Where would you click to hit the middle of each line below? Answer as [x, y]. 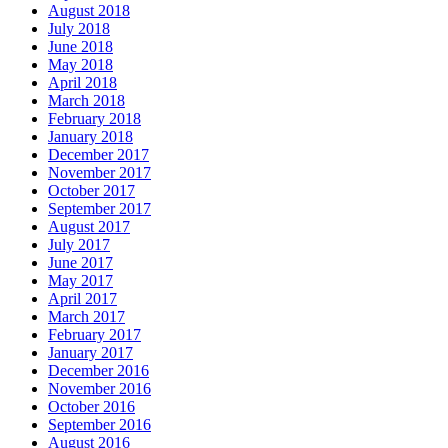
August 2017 [89, 227]
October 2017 [91, 191]
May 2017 [80, 281]
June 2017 [80, 263]
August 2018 [89, 11]
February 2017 [94, 335]
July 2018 [79, 29]
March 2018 [86, 101]
